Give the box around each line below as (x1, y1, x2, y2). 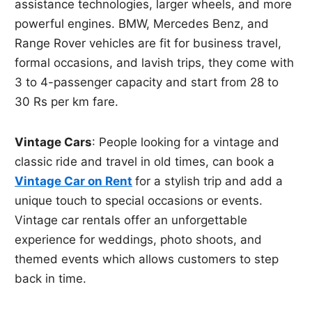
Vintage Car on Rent (15, 174, 133, 189)
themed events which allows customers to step (15, 252, 279, 267)
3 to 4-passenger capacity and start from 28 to (15, 75, 279, 90)
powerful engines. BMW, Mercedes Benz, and (15, 17, 270, 31)
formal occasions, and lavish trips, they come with (15, 56, 295, 70)
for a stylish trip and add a (135, 174, 283, 189)
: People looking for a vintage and (92, 135, 280, 150)
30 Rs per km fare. (15, 95, 119, 109)
